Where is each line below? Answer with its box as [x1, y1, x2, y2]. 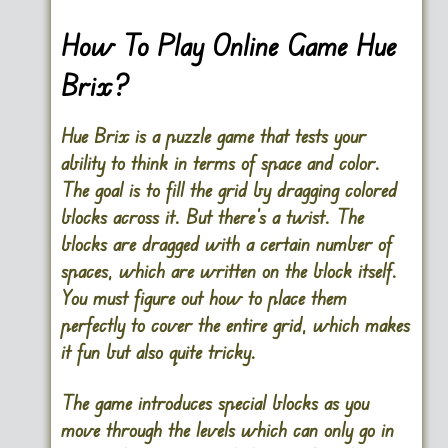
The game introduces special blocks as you [60, 390, 369, 416]
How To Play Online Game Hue [60, 27, 397, 63]
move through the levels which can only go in [60, 417, 394, 443]
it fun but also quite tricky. [60, 339, 256, 365]
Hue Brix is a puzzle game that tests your [60, 123, 366, 149]
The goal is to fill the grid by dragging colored [60, 177, 397, 203]
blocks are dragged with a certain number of [60, 231, 392, 257]
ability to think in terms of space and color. [60, 150, 380, 176]
